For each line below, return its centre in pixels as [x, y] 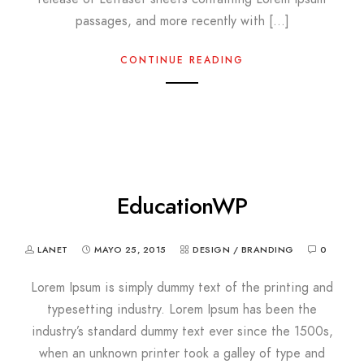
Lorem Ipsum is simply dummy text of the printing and [182, 287]
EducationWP [182, 206]
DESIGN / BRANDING [243, 249]
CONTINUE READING [182, 60]
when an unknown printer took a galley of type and [182, 353]
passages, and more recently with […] [182, 21]
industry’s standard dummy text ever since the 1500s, [182, 331]
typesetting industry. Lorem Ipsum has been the [182, 309]
